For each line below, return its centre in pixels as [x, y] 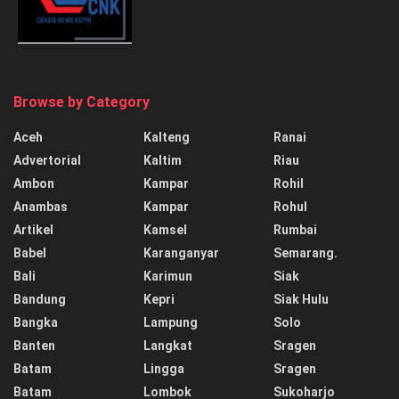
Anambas [41, 207]
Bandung [40, 300]
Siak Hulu [301, 300]
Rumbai [295, 230]
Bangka [36, 323]
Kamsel [165, 230]
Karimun [168, 277]
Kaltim [163, 161]
